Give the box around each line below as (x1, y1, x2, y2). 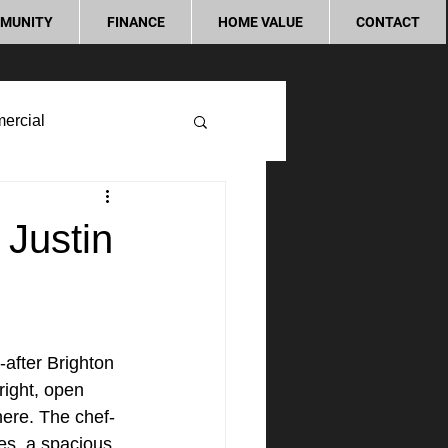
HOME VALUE (218, 14, 303, 30)
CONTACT (356, 14, 420, 30)
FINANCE (106, 14, 165, 30)
